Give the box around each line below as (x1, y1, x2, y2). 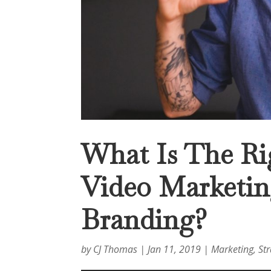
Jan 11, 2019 (148, 242, 201, 256)
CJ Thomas (93, 242, 138, 256)
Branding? (81, 201, 207, 237)
